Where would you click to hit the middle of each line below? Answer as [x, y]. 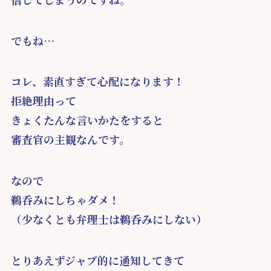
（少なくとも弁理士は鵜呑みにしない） [109, 219]
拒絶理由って [43, 101]
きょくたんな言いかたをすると [87, 120]
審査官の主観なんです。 [70, 139]
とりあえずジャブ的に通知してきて [97, 260]
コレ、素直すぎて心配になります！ [97, 81]
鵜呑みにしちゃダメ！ [65, 200]
